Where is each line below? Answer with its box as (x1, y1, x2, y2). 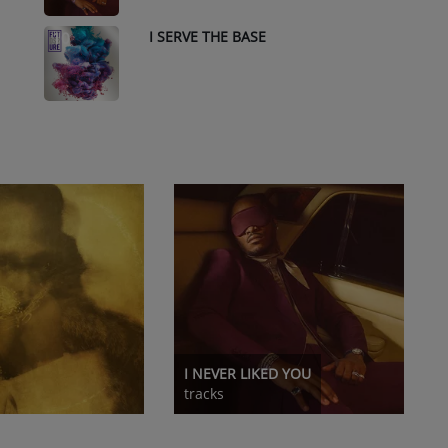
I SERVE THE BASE (149, 27, 266, 46)
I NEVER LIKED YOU (183, 363, 311, 383)
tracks (183, 383, 224, 403)
